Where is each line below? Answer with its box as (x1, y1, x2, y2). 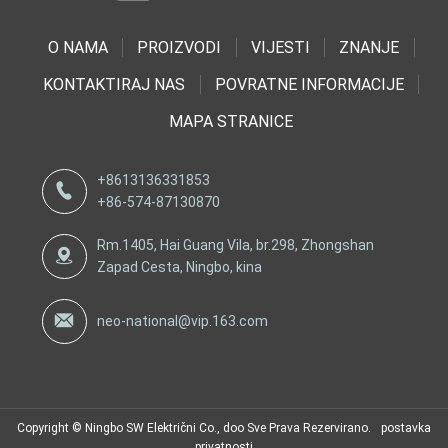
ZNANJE (339, 38, 400, 58)
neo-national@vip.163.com (96, 313, 268, 330)
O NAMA (47, 38, 108, 58)
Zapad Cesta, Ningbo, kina (96, 259, 262, 276)
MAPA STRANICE (169, 112, 294, 131)
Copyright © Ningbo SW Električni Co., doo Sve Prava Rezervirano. (17, 420, 371, 435)
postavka (381, 420, 431, 435)
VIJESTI (250, 38, 310, 58)
